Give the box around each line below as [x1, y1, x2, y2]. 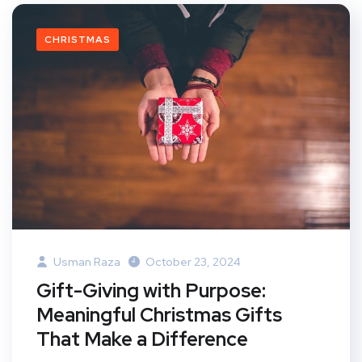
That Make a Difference [36, 326, 248, 351]
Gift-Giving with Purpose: [36, 277, 266, 303]
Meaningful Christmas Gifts [36, 301, 282, 327]
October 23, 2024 [145, 254, 241, 269]
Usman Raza [51, 254, 120, 269]
